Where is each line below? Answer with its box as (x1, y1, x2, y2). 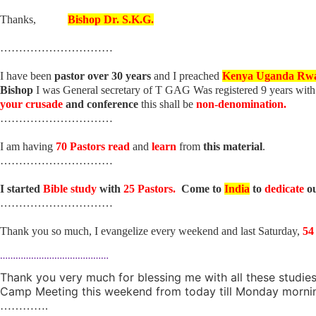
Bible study (43, 183, 97, 195)
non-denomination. (196, 98, 286, 110)
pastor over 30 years (54, 70, 151, 82)
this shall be (138, 98, 196, 110)
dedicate (262, 183, 307, 195)
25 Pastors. (123, 183, 176, 195)
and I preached (151, 70, 222, 82)
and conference (66, 98, 138, 110)
